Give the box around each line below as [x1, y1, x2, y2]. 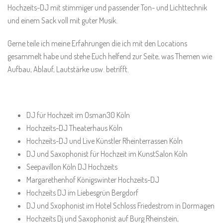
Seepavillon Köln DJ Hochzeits [26, 162, 117, 172]
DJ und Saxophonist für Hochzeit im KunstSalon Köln [26, 149, 188, 159]
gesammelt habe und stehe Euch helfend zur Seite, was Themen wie [7, 51, 212, 61]
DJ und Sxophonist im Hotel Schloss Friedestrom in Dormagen [26, 201, 215, 211]
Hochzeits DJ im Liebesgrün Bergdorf [26, 188, 138, 198]
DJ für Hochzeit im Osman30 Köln [26, 110, 130, 120]
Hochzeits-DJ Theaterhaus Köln [26, 123, 122, 133]
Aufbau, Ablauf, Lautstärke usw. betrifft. [7, 64, 129, 74]
